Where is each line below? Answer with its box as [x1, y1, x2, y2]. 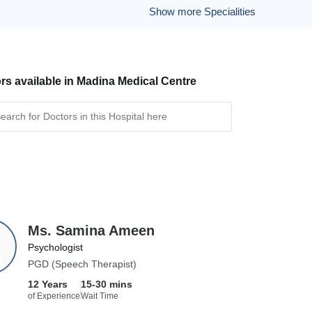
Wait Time [81, 291, 119, 301]
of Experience [28, 291, 81, 301]
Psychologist [28, 242, 84, 253]
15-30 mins [81, 279, 133, 290]
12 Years [28, 279, 68, 290]
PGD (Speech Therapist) [28, 258, 137, 270]
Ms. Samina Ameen [28, 223, 155, 238]
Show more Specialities [148, 6, 256, 17]
